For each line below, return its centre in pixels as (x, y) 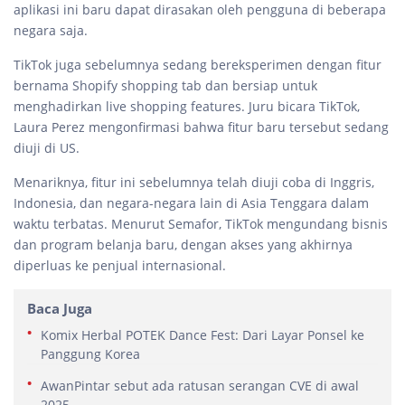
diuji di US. (47, 148)
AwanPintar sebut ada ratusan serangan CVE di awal (200, 386)
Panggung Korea (90, 354)
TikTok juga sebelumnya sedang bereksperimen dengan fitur (198, 65)
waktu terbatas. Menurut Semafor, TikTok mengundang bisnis (201, 224)
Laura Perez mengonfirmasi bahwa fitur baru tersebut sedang (201, 127)
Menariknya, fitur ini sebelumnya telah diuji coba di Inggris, (194, 182)
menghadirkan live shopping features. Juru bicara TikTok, (187, 106)
